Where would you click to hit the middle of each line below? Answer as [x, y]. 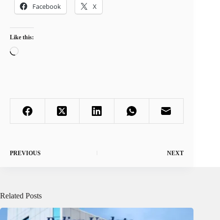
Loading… [35, 51]
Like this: [22, 38]
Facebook [47, 7]
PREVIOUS [25, 153]
